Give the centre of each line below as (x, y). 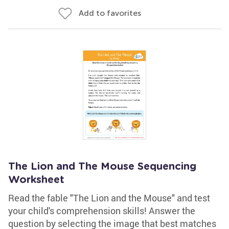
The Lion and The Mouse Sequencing (102, 167)
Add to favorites (110, 13)
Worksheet (36, 180)
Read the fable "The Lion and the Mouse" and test (109, 198)
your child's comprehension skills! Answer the (102, 211)
